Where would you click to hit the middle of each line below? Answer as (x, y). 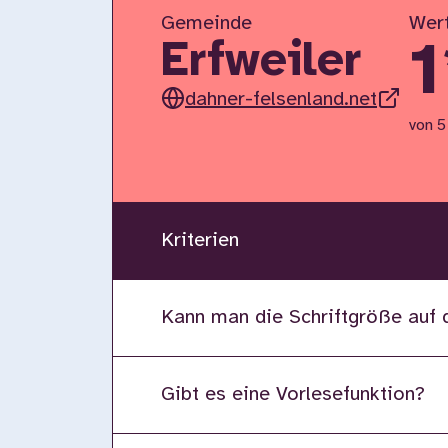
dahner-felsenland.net (281, 99)
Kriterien (200, 240)
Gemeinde (206, 23)
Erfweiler (261, 62)
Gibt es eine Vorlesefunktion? (293, 394)
